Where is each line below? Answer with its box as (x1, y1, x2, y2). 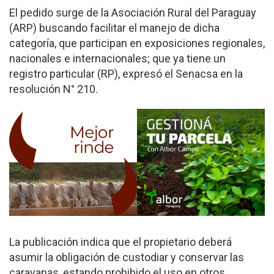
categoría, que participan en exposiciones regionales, (9, 37, 265, 50)
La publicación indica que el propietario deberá (9, 235, 232, 249)
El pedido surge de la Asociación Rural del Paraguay (9, 6, 256, 20)
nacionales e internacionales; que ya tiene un (9, 52, 226, 65)
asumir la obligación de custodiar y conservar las (9, 251, 244, 264)
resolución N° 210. (9, 83, 98, 96)
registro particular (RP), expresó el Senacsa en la (9, 67, 243, 81)
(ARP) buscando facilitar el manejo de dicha (9, 21, 220, 35)
